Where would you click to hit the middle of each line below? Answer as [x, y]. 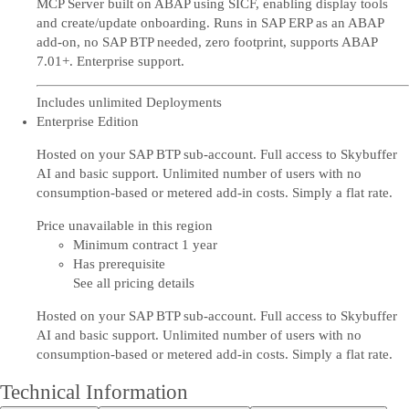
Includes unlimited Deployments [129, 102]
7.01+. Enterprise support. [110, 61]
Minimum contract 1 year [145, 245]
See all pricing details [134, 283]
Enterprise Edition [88, 121]
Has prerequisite [119, 264]
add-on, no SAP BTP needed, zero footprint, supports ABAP [207, 42]
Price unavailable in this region [125, 225]
